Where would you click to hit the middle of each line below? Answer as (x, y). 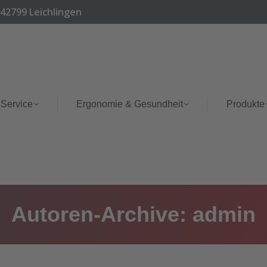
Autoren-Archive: (102, 214)
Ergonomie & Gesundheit (129, 104)
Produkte (245, 104)
